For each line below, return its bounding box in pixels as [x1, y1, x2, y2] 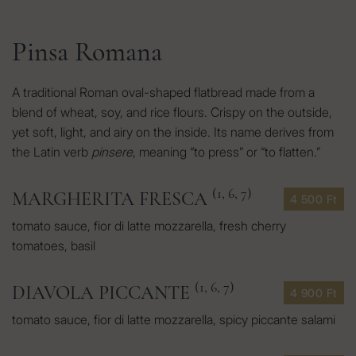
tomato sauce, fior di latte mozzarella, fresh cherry [12, 218, 286, 234]
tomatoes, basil [12, 238, 95, 253]
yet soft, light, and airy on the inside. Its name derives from [12, 124, 334, 140]
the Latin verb [12, 144, 91, 160]
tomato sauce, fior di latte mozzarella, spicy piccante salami [12, 311, 335, 327]
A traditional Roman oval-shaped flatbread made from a [12, 84, 315, 100]
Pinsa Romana [12, 36, 162, 68]
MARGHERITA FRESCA [12, 188, 212, 211]
